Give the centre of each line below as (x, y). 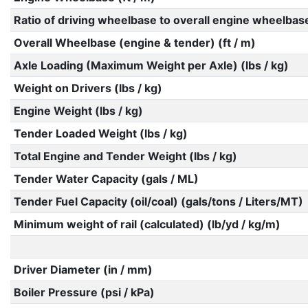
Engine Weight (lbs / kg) (78, 111)
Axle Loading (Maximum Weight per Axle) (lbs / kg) (151, 65)
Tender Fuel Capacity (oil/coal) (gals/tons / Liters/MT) (158, 201)
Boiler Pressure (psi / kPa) (84, 292)
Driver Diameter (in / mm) (83, 269)
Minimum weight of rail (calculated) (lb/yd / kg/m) (147, 224)
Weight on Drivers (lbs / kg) (88, 88)
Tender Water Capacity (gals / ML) (106, 179)
